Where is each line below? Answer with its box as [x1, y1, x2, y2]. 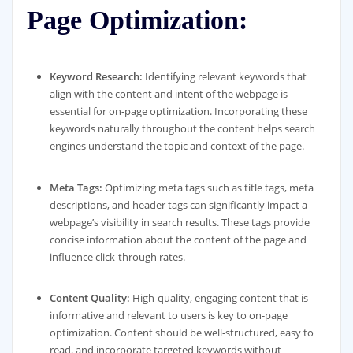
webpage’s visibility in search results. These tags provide [50, 214, 310, 229]
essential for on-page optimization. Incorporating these [50, 104, 308, 119]
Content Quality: [50, 291, 131, 306]
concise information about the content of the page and [50, 232, 307, 247]
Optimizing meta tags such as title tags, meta [102, 180, 314, 195]
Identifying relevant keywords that [143, 69, 307, 84]
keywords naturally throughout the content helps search [50, 121, 316, 136]
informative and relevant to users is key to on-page [50, 308, 288, 323]
